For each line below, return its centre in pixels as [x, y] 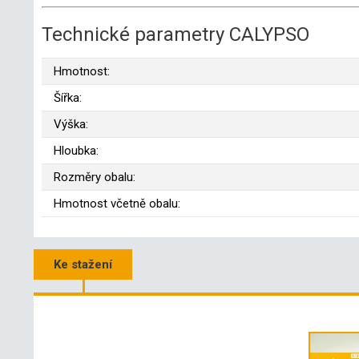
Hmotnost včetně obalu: [117, 203]
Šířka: [68, 97]
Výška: [71, 124]
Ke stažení [83, 265]
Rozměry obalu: [95, 177]
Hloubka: [76, 150]
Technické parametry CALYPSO [175, 34]
